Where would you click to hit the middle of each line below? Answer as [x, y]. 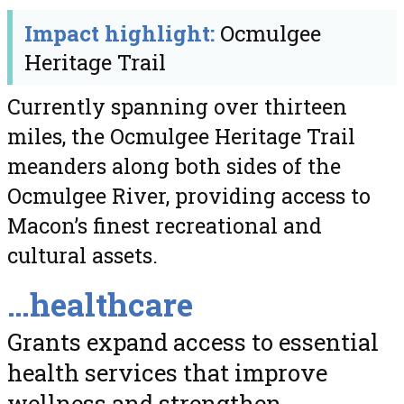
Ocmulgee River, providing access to [189, 196]
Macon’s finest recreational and [165, 226]
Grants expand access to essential [193, 342]
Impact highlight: [120, 33]
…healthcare [100, 305]
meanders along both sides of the [174, 166]
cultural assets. [83, 256]
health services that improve [167, 373]
